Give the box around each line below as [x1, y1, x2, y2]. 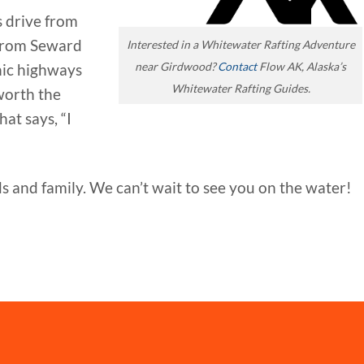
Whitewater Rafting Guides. [171, 81, 310, 96]
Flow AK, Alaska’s [257, 59, 346, 74]
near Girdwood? [135, 59, 218, 74]
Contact [218, 59, 257, 74]
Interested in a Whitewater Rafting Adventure [126, 37, 355, 52]
